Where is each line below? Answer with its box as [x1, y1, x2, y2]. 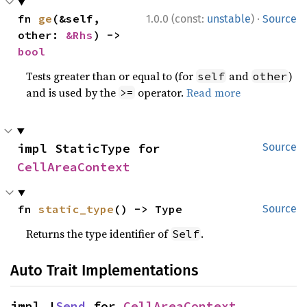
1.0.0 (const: [146, 12, 207, 25]
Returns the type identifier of [26, 226, 171, 241]
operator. [135, 85, 187, 100]
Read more [186, 85, 241, 100]
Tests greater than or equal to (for [26, 69, 197, 84]
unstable [207, 12, 251, 25]
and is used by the [26, 85, 119, 100]
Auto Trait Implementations [10, 261, 198, 280]
